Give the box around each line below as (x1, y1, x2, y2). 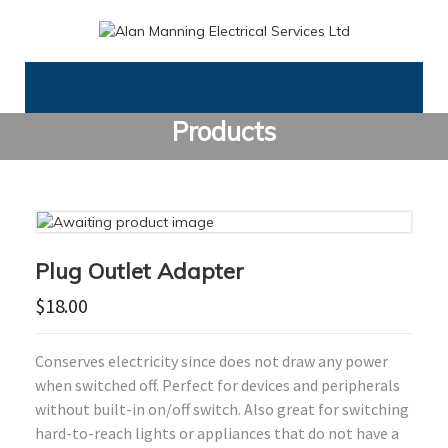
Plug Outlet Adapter (35, 257, 244, 286)
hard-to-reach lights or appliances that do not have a (35, 423, 399, 444)
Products (171, 115, 277, 149)
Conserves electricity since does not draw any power (35, 351, 388, 372)
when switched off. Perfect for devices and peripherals (35, 375, 400, 396)
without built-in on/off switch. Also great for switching (35, 399, 409, 420)
